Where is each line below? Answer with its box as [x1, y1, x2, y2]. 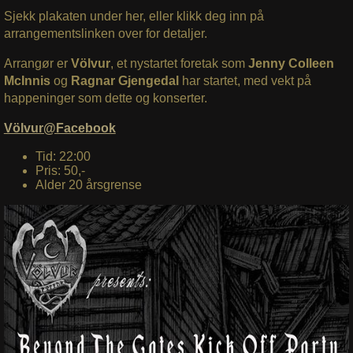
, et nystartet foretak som [110, 56, 248, 70]
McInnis [3, 73, 50, 87]
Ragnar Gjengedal [67, 73, 182, 87]
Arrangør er [3, 56, 71, 70]
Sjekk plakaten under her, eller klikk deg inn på [3, 9, 264, 23]
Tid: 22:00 [35, 149, 91, 163]
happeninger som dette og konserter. [3, 91, 207, 105]
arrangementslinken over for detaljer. [3, 26, 210, 40]
